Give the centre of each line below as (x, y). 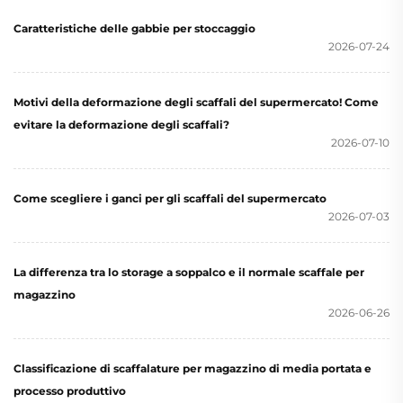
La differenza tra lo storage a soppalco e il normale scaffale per (189, 273)
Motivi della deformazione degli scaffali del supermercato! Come (196, 103)
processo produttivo (70, 391)
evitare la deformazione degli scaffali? (121, 125)
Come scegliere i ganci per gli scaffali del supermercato (170, 199)
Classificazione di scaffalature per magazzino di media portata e (193, 369)
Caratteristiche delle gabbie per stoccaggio (134, 29)
